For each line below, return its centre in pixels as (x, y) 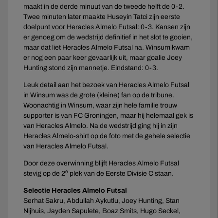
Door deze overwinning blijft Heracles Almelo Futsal (101, 163)
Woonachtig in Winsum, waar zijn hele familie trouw (100, 105)
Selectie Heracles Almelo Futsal (75, 190)
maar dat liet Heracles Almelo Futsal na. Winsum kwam (107, 47)
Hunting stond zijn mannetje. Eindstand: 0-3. (91, 68)
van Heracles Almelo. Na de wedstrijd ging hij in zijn (100, 126)
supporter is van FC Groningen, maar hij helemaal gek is (108, 115)
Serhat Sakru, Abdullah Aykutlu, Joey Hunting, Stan (101, 200)
